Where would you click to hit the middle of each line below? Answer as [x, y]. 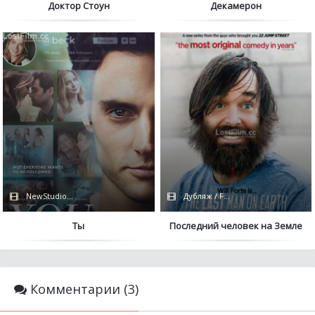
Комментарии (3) [83, 289]
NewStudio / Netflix [61, 196]
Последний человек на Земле [236, 226]
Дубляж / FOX [208, 196]
